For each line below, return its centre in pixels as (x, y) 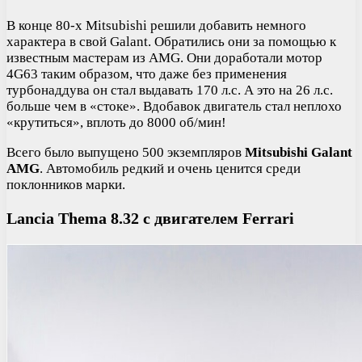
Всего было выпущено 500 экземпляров (126, 152)
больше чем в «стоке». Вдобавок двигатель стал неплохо (174, 106)
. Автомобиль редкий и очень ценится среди (170, 168)
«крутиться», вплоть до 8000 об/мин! (116, 122)
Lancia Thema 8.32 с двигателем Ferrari (150, 218)
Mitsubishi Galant (299, 152)
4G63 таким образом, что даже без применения (147, 74)
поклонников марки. (66, 184)
